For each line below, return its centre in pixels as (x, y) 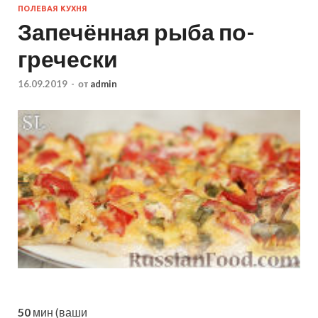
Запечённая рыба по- (136, 31)
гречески (68, 58)
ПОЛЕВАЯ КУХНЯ (53, 8)
